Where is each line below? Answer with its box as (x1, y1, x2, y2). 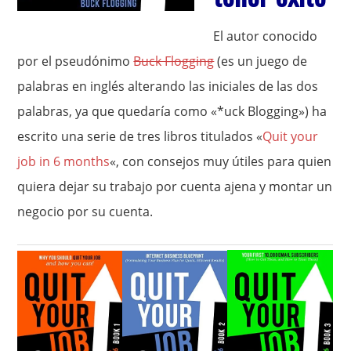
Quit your (262, 128, 319, 145)
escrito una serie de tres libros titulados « (17, 128, 263, 145)
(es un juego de (214, 52, 308, 70)
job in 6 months (17, 153, 110, 170)
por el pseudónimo (17, 52, 134, 70)
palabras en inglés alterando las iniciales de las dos (17, 78, 319, 95)
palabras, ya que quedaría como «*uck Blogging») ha (17, 103, 327, 120)
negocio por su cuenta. (17, 203, 154, 220)
